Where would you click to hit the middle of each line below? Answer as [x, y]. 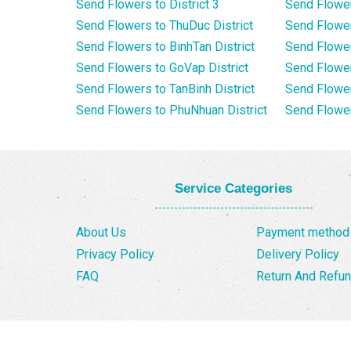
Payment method [303, 233]
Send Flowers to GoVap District [162, 68]
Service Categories [233, 188]
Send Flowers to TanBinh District [165, 89]
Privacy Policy [115, 255]
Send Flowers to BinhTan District [165, 47]
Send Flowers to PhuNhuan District [172, 110]
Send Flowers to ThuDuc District [165, 26]
